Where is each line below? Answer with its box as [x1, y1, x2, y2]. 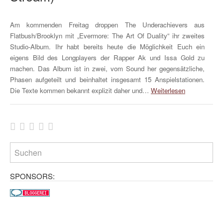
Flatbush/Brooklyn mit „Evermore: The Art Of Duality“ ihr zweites [10, 30, 205, 40]
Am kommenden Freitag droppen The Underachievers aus [10, 19, 205, 29]
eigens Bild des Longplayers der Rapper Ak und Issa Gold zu [10, 52, 205, 62]
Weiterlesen [151, 85, 185, 95]
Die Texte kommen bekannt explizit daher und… [10, 85, 151, 95]
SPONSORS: [10, 171, 55, 182]
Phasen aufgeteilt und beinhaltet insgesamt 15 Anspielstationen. [10, 74, 205, 84]
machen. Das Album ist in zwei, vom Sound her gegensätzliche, [10, 63, 205, 73]
